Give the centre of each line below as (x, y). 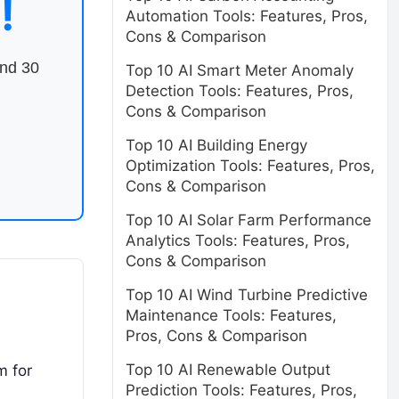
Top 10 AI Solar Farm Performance (248, 220)
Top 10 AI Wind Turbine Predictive (247, 295)
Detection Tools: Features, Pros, (240, 91)
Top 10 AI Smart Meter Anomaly (240, 70)
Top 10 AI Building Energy (216, 145)
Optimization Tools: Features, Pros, (250, 166)
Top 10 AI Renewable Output (228, 370)
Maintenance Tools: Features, (231, 315)
